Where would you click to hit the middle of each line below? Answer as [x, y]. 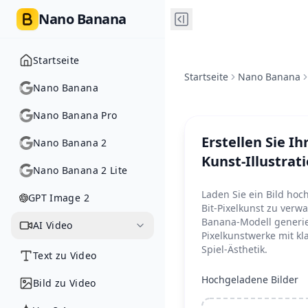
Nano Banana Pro [75, 115]
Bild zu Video [65, 283]
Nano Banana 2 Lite [80, 170]
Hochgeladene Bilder [250, 279]
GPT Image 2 [59, 198]
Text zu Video [65, 255]
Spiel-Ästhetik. [234, 249]
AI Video [53, 225]
